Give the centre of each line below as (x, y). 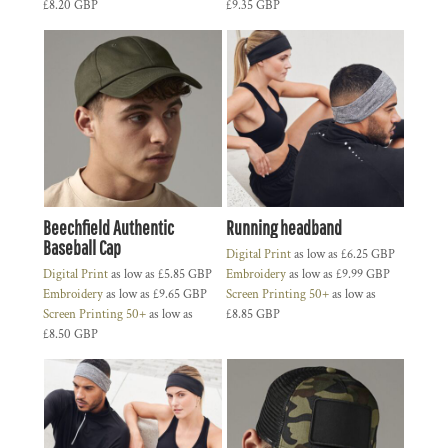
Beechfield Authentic (108, 228)
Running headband (283, 228)
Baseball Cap (82, 248)
